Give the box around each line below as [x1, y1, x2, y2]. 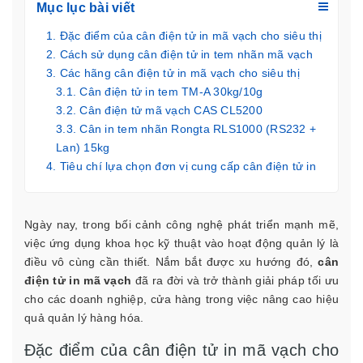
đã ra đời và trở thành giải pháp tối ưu [131, 274, 340, 288]
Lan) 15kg [56, 141, 110, 155]
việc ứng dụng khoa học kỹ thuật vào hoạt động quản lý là [24, 237, 339, 250]
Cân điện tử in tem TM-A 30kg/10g [79, 85, 263, 99]
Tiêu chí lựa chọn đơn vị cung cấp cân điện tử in [59, 160, 316, 173]
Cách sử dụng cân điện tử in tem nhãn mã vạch [59, 48, 313, 62]
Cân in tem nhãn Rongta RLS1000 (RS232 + [79, 122, 316, 136]
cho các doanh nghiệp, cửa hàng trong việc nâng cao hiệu [24, 293, 339, 306]
